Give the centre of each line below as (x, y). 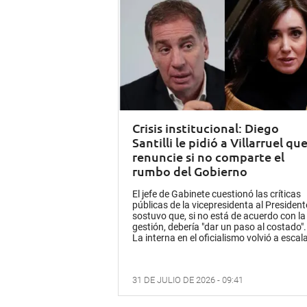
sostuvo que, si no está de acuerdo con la (219, 216)
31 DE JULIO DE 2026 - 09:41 (188, 280)
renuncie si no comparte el (208, 157)
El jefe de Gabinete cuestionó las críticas (217, 194)
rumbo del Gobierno (190, 171)
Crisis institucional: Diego (206, 128)
